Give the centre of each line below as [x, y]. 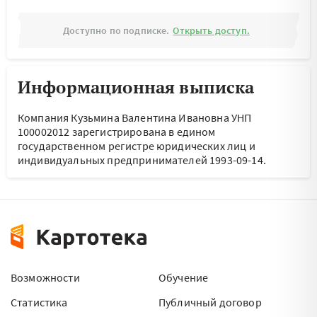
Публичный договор [210, 302]
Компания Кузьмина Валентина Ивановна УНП [135, 117]
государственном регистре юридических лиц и [137, 146]
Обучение [184, 277]
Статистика [39, 302]
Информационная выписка [136, 87]
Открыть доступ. [211, 30]
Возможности [45, 277]
